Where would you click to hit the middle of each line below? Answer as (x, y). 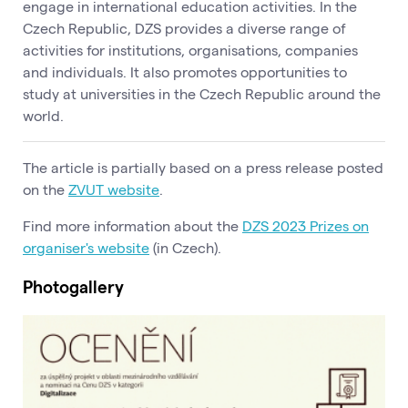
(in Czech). (185, 248)
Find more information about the (133, 226)
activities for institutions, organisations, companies (190, 50)
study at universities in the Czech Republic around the (202, 94)
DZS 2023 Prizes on (306, 226)
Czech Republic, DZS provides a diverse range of (184, 28)
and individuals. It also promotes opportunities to (185, 72)
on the (46, 189)
